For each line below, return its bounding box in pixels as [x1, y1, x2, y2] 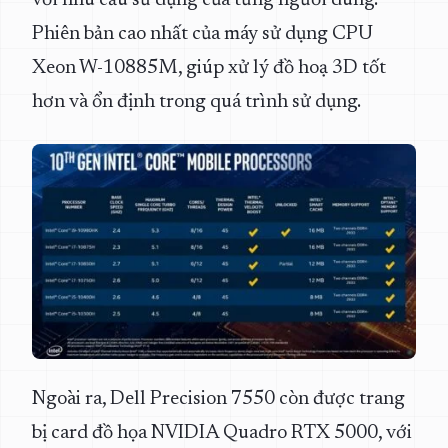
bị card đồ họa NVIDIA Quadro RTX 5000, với [32, 423, 412, 443]
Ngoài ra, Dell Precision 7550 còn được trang [32, 389, 405, 409]
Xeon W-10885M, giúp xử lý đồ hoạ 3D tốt [32, 58, 386, 78]
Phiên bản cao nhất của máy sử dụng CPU [32, 24, 373, 44]
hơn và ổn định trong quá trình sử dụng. [32, 92, 361, 112]
